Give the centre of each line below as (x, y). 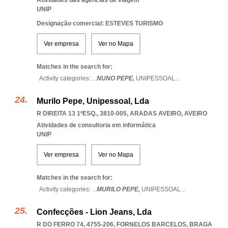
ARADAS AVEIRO (155, 113)
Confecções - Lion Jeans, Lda (94, 212)
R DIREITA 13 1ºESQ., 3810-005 (82, 113)
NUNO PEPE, (116, 78)
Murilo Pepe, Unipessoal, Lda (93, 101)
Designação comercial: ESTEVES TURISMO (100, 23)
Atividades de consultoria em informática (96, 125)
